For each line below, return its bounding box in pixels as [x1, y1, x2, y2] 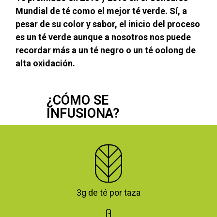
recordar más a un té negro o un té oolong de [15, 45, 196, 56]
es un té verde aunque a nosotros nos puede [15, 32, 191, 43]
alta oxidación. [15, 58, 76, 69]
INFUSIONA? [46, 106, 120, 122]
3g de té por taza [77, 187, 140, 198]
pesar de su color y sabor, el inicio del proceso [15, 19, 201, 30]
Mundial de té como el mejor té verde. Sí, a [15, 6, 187, 16]
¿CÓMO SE [46, 93, 108, 108]
